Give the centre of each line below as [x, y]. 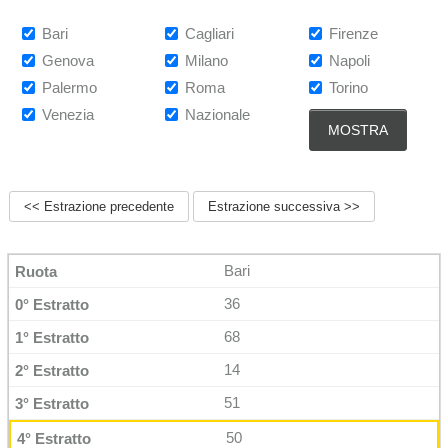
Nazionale [218, 114]
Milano [207, 60]
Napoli [349, 60]
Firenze [353, 33]
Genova [68, 60]
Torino [348, 87]
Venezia [68, 114]
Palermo [69, 87]
